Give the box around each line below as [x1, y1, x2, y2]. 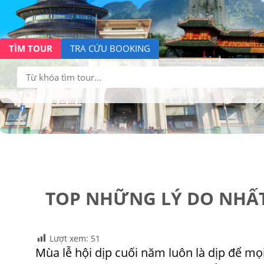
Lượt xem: [49, 233, 88, 244]
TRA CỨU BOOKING [70, 42, 150, 54]
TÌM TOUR [9, 42, 52, 54]
